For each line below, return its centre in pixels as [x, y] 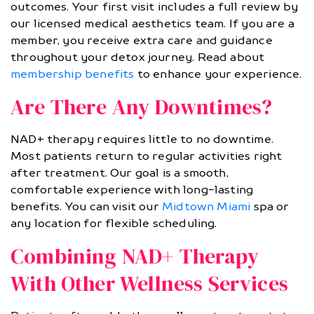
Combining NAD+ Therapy [135, 257]
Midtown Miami [206, 207]
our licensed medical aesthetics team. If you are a [152, 24]
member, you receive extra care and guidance [142, 41]
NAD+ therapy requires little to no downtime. [142, 139]
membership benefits [73, 74]
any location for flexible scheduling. [114, 224]
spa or [270, 207]
